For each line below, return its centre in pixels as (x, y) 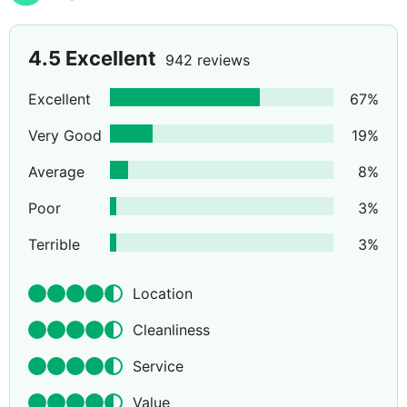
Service (158, 367)
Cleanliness (171, 330)
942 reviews (208, 60)
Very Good (65, 136)
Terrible (54, 245)
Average (56, 172)
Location (163, 294)
